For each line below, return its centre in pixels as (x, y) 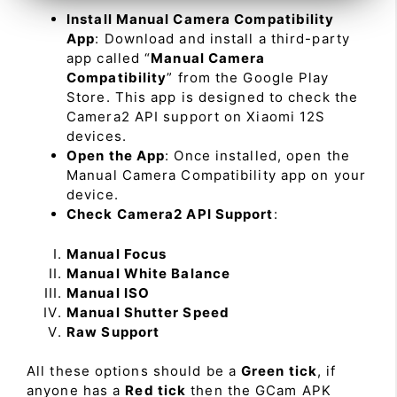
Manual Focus (117, 253)
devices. (97, 136)
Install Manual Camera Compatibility (201, 19)
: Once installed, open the (257, 156)
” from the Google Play (248, 78)
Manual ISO (108, 292)
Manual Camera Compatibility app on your (216, 175)
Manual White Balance (148, 273)
